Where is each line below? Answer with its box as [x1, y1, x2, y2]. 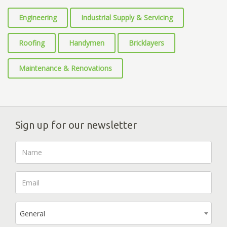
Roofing [19, 38, 45, 48]
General [20, 209, 45, 219]
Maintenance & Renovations [19, 63, 112, 73]
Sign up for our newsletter [15, 119, 137, 131]
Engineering [19, 13, 57, 23]
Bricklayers [129, 38, 164, 48]
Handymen [69, 38, 104, 48]
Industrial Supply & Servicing [81, 13, 173, 23]
